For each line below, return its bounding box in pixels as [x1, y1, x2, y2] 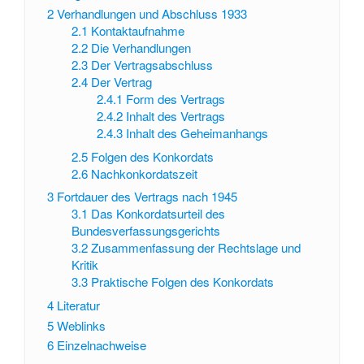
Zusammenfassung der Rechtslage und [91, 239, 301, 257]
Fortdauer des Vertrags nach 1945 [56, 188, 237, 206]
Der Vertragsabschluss [91, 55, 214, 73]
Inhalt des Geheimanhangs [125, 123, 268, 141]
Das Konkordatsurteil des [91, 205, 226, 223]
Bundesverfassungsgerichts [71, 222, 221, 240]
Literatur [56, 296, 100, 314]
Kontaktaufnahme [91, 21, 185, 39]
